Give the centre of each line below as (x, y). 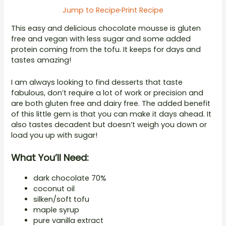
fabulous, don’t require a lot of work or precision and (107, 93)
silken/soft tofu (62, 200)
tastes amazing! (41, 60)
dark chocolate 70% (70, 178)
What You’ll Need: (50, 158)
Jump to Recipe (91, 10)
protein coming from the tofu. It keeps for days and (106, 49)
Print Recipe (143, 10)
